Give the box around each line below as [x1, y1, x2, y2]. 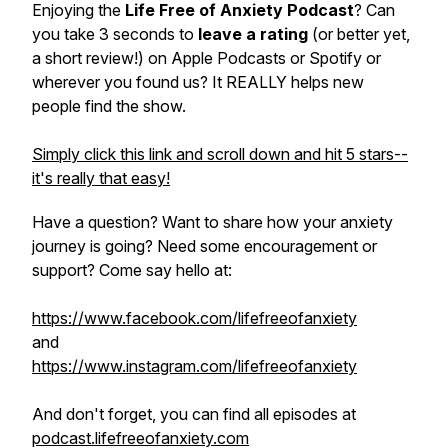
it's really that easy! [32, 168, 170, 188]
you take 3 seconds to [32, 24, 198, 44]
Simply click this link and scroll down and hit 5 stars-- [32, 144, 408, 164]
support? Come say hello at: [32, 260, 232, 280]
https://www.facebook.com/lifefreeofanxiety [32, 308, 357, 328]
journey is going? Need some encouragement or [32, 236, 377, 256]
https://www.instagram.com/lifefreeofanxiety [32, 356, 357, 376]
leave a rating [198, 24, 308, 44]
